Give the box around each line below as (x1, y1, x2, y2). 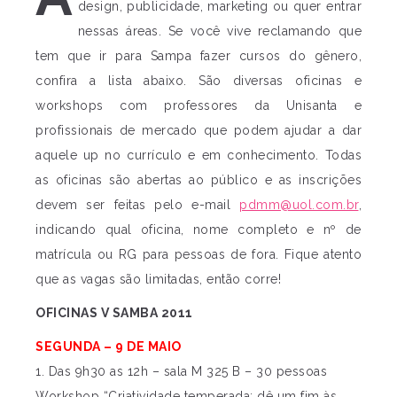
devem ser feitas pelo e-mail (35, 198, 239, 212)
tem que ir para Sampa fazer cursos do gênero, (35, 49, 362, 63)
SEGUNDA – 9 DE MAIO (35, 339, 182, 354)
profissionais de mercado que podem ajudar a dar (35, 123, 362, 137)
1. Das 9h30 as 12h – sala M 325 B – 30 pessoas (35, 364, 327, 378)
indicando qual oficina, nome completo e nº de (35, 222, 362, 237)
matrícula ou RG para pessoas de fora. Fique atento (35, 247, 362, 261)
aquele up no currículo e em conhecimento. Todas (35, 148, 362, 162)
